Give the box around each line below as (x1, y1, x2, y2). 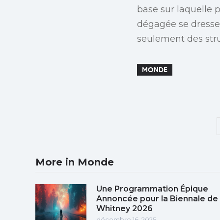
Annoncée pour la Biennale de (96, 193, 218, 203)
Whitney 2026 (96, 203, 153, 213)
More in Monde (35, 156, 114, 168)
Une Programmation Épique (96, 184, 208, 193)
